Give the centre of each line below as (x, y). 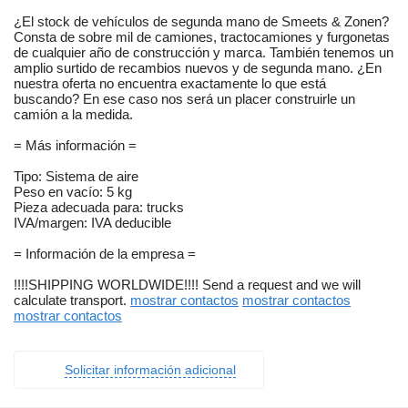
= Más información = (75, 146)
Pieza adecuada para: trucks (99, 208)
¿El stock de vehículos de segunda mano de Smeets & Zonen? (201, 22)
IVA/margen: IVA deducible (92, 223)
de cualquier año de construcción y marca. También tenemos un (204, 53)
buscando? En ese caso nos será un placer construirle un (184, 99)
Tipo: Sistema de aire (76, 177)
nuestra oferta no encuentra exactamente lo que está (170, 84)
